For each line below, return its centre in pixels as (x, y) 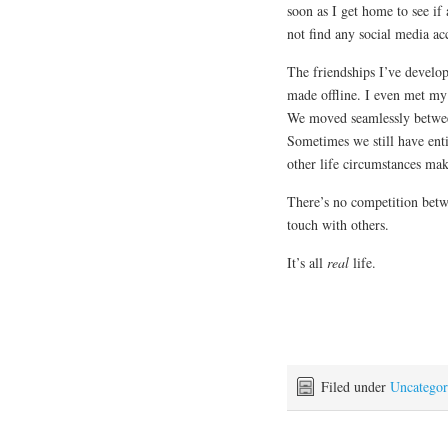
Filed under (355, 387)
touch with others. (338, 225)
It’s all (307, 263)
